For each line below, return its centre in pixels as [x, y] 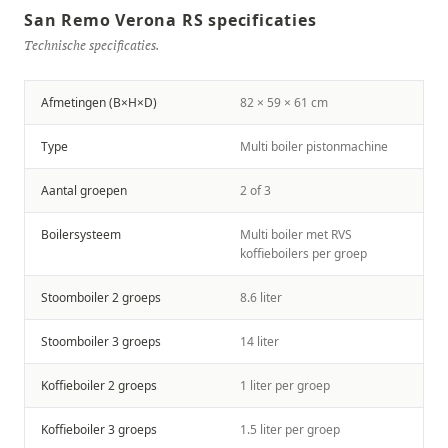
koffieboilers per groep [303, 253]
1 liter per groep [285, 385]
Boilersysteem [81, 234]
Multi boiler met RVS [296, 234]
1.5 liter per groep [290, 429]
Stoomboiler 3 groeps [101, 341]
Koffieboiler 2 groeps [99, 385]
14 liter [259, 341]
